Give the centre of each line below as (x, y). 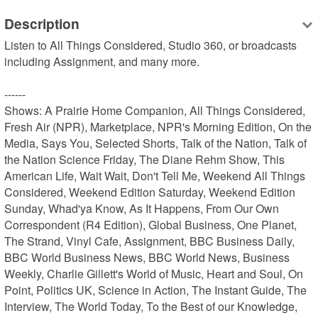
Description (42, 23)
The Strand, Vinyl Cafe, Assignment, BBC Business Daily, (150, 241)
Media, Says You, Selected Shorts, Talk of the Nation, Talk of (156, 143)
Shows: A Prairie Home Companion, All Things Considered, (155, 111)
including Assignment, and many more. (102, 62)
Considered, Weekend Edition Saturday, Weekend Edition (150, 192)
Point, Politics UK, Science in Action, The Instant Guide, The (156, 290)
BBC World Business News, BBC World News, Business (147, 258)
